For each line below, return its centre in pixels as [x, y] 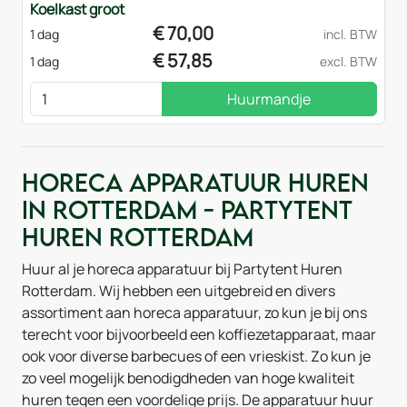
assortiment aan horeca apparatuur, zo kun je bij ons [194, 313]
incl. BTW [350, 34]
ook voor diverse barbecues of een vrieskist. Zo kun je [196, 357]
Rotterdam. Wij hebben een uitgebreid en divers [179, 291]
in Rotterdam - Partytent [187, 210]
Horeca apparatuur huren [195, 183]
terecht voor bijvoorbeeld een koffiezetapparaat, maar [199, 335]
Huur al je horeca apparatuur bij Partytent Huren [182, 269]
